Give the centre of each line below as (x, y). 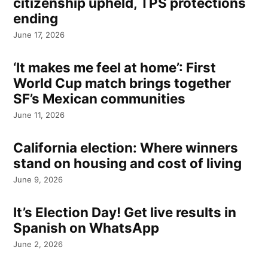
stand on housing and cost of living (128, 163)
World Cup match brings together (122, 83)
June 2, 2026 (38, 244)
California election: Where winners (126, 147)
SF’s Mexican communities (100, 98)
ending (36, 18)
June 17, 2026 (39, 35)
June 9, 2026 (38, 180)
